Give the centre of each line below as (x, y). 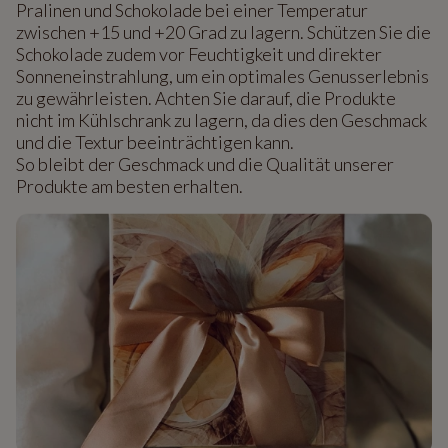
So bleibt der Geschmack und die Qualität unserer (205, 164)
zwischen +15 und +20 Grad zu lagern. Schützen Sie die (223, 32)
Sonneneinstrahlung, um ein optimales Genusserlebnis (222, 76)
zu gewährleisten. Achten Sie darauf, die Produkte (206, 98)
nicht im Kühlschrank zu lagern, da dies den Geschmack (221, 120)
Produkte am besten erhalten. (131, 186)
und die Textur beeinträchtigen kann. (156, 142)
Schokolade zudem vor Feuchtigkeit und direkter (199, 54)
